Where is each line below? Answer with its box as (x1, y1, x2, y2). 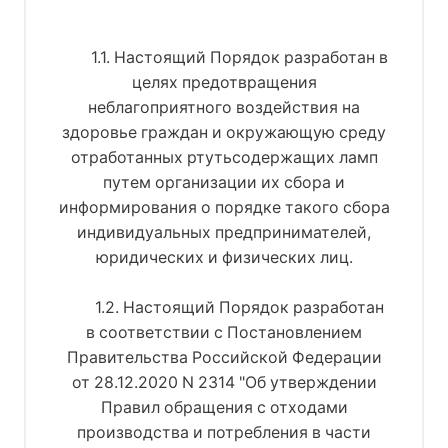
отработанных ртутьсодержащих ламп (70, 147, 378, 167)
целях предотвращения (131, 72, 317, 92)
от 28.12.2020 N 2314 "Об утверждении (71, 372, 377, 392)
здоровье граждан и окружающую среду (62, 122, 386, 142)
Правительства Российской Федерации (66, 347, 382, 367)
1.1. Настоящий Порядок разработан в (91, 47, 389, 67)
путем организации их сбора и (103, 172, 345, 192)
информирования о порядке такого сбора (58, 197, 390, 217)
